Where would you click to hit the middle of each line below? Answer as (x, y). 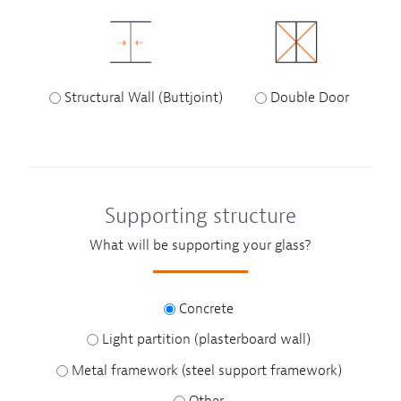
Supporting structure (200, 215)
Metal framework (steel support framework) (206, 370)
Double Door (309, 98)
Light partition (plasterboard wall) (206, 340)
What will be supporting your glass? (200, 245)
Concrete (206, 308)
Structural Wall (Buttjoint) (143, 98)
